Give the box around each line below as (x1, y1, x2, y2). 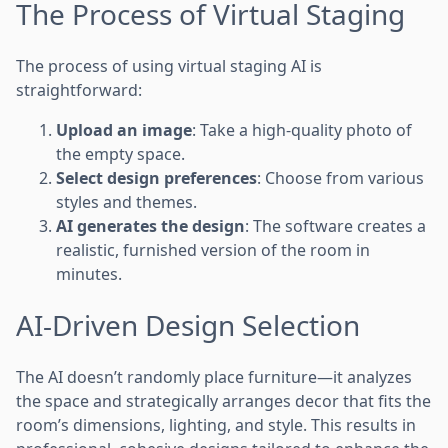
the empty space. (56, 142, 185, 165)
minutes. (56, 262, 122, 285)
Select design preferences (56, 166, 257, 189)
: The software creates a (245, 214, 426, 237)
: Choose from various (257, 166, 424, 189)
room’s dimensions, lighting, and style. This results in (16, 413, 416, 436)
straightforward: (16, 78, 142, 101)
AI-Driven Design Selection (16, 305, 360, 344)
